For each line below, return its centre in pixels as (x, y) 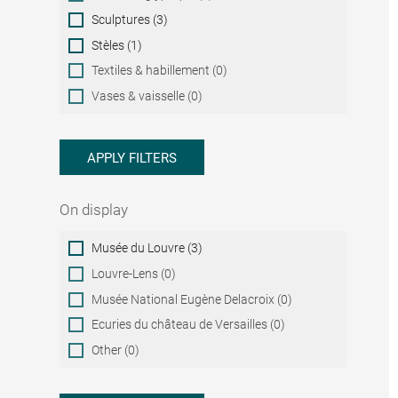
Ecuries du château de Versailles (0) (189, 325)
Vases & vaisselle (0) (147, 96)
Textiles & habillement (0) (160, 71)
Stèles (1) (117, 45)
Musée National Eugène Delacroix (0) (192, 299)
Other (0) (116, 350)
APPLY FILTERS (132, 159)
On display (94, 209)
